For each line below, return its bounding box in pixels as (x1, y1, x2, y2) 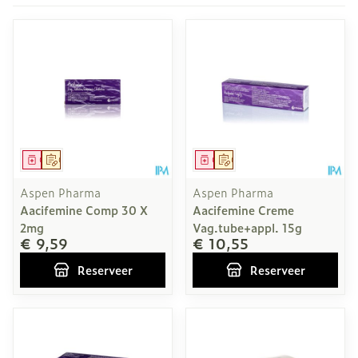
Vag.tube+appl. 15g (193, 219, 302, 236)
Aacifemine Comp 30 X (20, 201, 148, 218)
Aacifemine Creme (193, 201, 294, 218)
